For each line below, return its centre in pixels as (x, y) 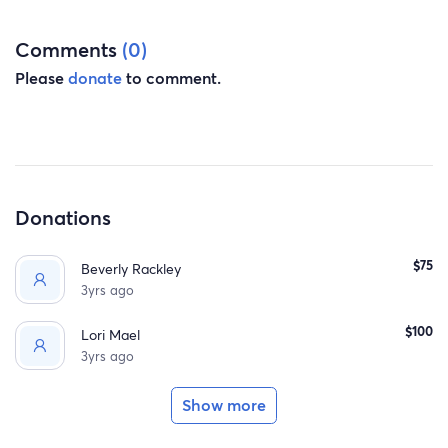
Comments (68, 49)
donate (95, 77)
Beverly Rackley (131, 269)
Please (41, 77)
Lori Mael (111, 335)
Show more (224, 404)
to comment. (171, 77)
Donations (63, 216)
